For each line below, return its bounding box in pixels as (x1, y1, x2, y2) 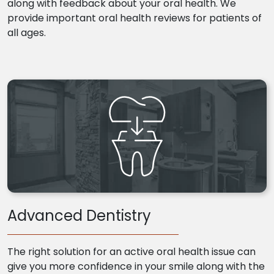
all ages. (7, 26, 46, 40)
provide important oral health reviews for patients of (7, 11, 262, 26)
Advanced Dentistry (7, 206, 151, 226)
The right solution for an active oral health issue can (7, 245, 256, 259)
